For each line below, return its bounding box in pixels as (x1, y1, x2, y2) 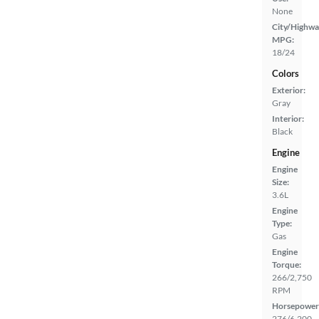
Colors (272, 68, 299, 80)
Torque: (272, 259, 301, 271)
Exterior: (272, 85, 305, 96)
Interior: (272, 113, 304, 125)
